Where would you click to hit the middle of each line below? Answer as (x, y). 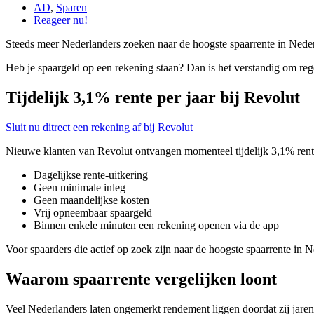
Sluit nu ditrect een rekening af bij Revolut (99, 128)
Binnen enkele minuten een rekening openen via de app (156, 226)
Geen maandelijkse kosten (91, 200)
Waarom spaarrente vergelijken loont (141, 279)
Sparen (71, 8)
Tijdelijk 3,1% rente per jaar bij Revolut (153, 98)
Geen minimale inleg (80, 188)
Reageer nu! (61, 20)
